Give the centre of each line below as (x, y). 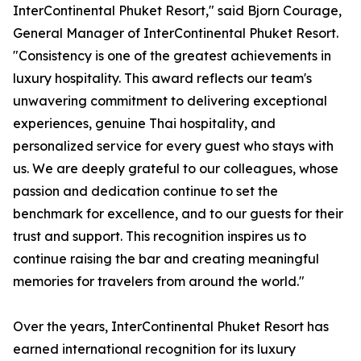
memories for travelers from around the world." (159, 282)
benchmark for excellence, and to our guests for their (178, 214)
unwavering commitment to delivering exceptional (170, 101)
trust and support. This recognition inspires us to (160, 237)
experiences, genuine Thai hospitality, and (144, 124)
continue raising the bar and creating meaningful (166, 259)
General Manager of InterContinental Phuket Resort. (176, 33)
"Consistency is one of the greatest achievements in (172, 56)
